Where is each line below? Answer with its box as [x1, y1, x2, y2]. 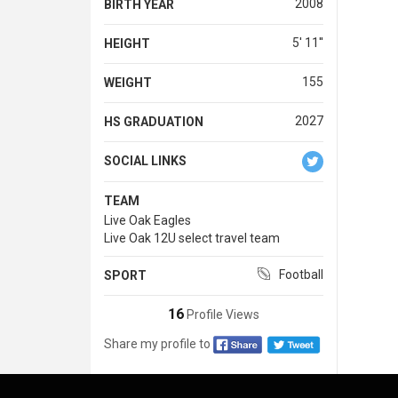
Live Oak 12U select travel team [104, 230, 280, 245]
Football [278, 267, 323, 282]
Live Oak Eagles [104, 212, 191, 227]
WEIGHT [104, 75, 152, 90]
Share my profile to [104, 336, 211, 351]
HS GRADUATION [104, 114, 203, 129]
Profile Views [183, 306, 259, 322]
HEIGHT [104, 36, 150, 51]
